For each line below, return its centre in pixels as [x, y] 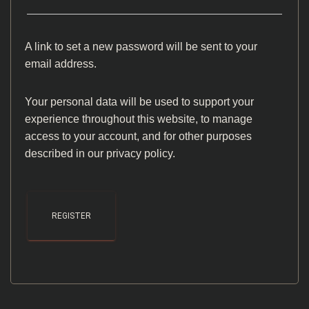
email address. [61, 64]
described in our [66, 153]
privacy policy [139, 153]
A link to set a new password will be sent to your [141, 47]
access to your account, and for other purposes [138, 136]
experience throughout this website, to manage [139, 119]
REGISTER [71, 216]
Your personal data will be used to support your [139, 102]
